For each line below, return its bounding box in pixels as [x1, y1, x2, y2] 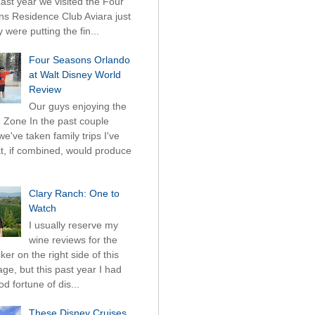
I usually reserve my [28, 219, 118, 231]
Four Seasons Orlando [28, 53, 130, 65]
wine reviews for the [28, 234, 117, 246]
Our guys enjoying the [28, 100, 127, 112]
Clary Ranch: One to [28, 188, 120, 200]
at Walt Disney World [28, 68, 121, 80]
